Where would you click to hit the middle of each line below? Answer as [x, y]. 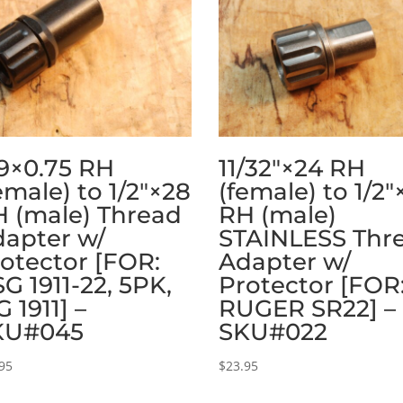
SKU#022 [273, 331]
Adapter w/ [285, 261]
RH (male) [278, 215]
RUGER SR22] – [308, 308]
